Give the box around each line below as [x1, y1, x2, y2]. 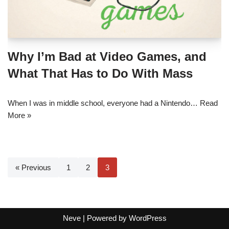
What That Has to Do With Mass [8, 66, 193, 81]
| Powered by [80, 214, 129, 223]
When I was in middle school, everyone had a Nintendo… [8, 99, 200, 108]
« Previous [15, 163, 51, 172]
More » [8, 111, 31, 120]
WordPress [128, 214, 167, 223]
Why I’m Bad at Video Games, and [8, 50, 207, 64]
